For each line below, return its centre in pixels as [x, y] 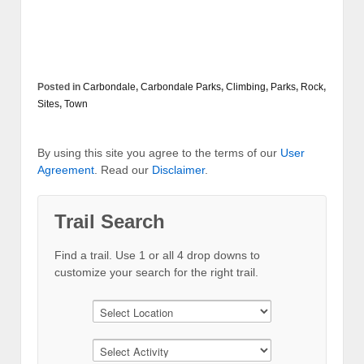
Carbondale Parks [181, 87]
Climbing [246, 87]
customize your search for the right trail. [156, 273]
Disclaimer [178, 170]
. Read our [123, 170]
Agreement [66, 170]
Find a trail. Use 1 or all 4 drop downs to [157, 256]
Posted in [60, 87]
